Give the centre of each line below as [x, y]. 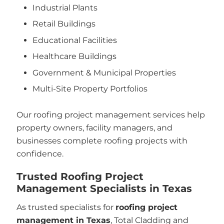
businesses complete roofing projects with [102, 141]
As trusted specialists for [66, 207]
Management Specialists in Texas [104, 188]
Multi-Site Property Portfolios [90, 89]
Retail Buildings [64, 24]
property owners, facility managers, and [94, 128]
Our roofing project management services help [110, 115]
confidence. [40, 154]
